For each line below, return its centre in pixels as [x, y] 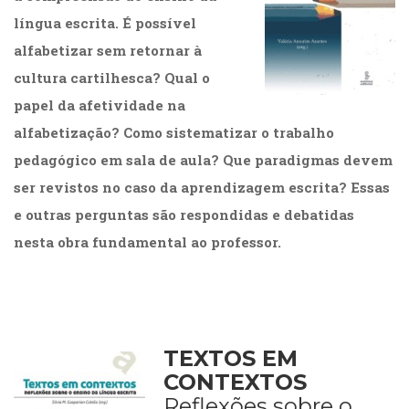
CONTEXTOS [235, 383]
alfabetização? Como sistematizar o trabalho [174, 133]
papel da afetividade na [100, 105]
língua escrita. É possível [105, 23]
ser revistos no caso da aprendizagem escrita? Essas [202, 188]
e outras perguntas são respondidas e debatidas [184, 215]
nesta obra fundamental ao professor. [147, 242]
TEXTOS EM [231, 359]
